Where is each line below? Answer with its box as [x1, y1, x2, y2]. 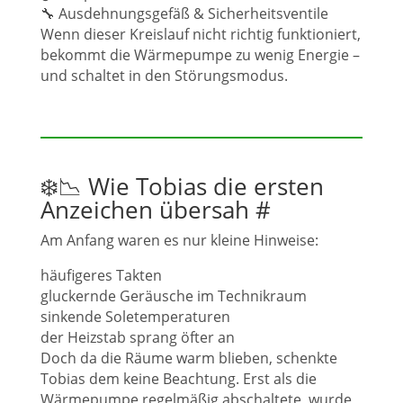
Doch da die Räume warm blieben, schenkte [40, 348, 337, 368]
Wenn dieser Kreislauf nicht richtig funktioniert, [40, 24, 361, 44]
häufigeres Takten [40, 265, 162, 285]
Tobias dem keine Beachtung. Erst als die [40, 369, 317, 389]
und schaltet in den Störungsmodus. [40, 66, 288, 85]
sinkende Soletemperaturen [40, 307, 230, 327]
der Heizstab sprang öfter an [40, 327, 235, 347]
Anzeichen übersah [40, 193, 255, 226]
